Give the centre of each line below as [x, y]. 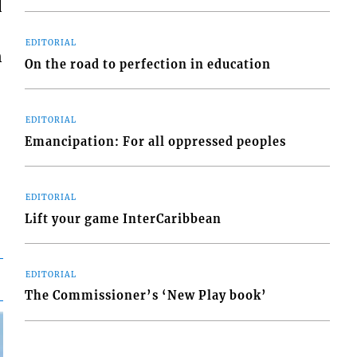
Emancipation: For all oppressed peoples [156, 141]
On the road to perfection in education [148, 64]
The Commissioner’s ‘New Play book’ [146, 296]
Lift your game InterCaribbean [124, 219]
